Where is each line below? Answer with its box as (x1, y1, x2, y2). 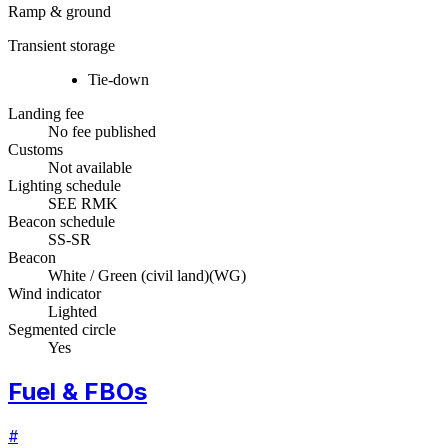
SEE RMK (48, 194, 118, 212)
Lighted (48, 302, 97, 320)
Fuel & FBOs (8, 376, 147, 406)
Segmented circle (8, 320, 116, 338)
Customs (8, 140, 63, 158)
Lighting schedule (8, 176, 121, 194)
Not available (48, 158, 132, 176)
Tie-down (88, 70, 149, 88)
